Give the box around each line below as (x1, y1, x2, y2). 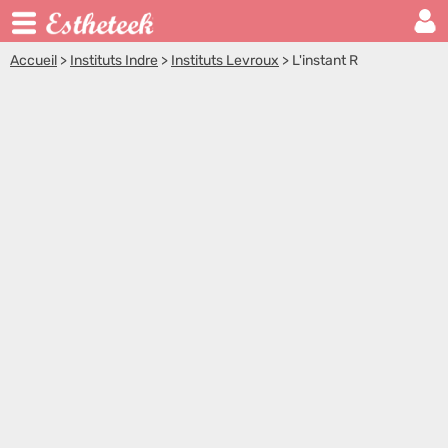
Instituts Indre (70, 52, 158, 69)
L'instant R (292, 52, 358, 69)
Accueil (10, 52, 57, 69)
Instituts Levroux (171, 52, 279, 69)
